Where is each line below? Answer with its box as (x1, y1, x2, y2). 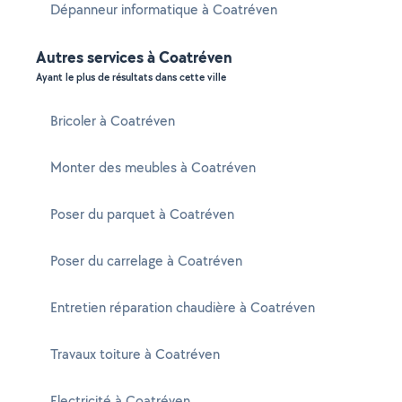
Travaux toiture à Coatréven (50, 345, 220, 363)
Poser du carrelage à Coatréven (50, 251, 242, 270)
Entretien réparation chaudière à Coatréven (50, 298, 315, 317)
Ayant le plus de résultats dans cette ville (36, 70, 226, 84)
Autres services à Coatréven (36, 46, 232, 68)
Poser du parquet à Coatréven (50, 205, 234, 223)
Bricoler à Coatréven (50, 111, 175, 130)
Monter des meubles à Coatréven (50, 158, 256, 177)
